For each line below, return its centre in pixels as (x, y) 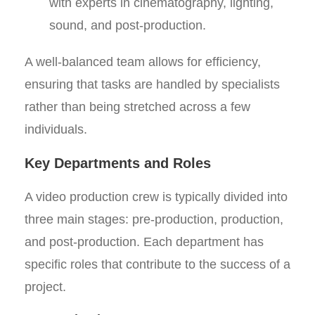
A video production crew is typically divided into (156, 197)
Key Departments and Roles (118, 163)
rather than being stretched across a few (137, 107)
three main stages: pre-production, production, (154, 219)
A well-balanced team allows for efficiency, (143, 62)
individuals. (56, 129)
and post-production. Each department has (144, 242)
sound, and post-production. (128, 25)
